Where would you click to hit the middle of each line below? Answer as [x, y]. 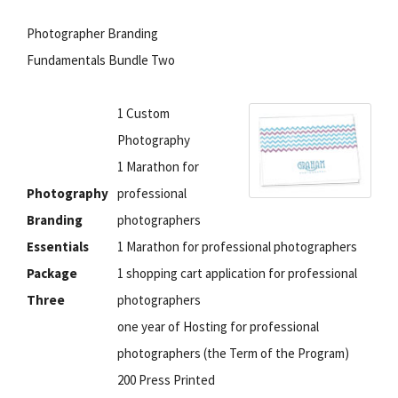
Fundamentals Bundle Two [101, 60]
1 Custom [143, 113]
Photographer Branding [92, 33]
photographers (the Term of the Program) [233, 353]
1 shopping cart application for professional [237, 273]
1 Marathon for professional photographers [237, 246]
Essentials [58, 246]
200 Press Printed [166, 379]
